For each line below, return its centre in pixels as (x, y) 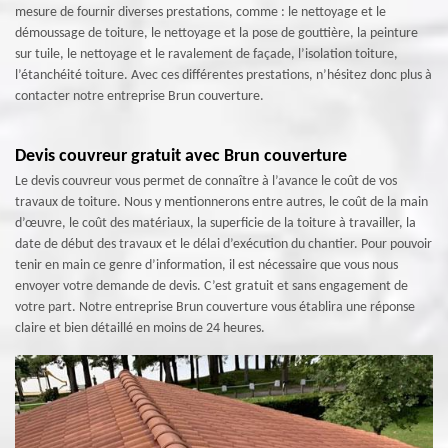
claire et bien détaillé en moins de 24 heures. (140, 329)
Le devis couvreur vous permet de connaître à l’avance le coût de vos (206, 182)
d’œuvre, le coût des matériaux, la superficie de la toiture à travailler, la (215, 224)
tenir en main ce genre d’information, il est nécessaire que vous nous (206, 266)
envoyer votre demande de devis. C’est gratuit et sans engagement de (211, 287)
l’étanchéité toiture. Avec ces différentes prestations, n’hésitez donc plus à (223, 76)
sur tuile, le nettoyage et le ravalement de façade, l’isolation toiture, (206, 55)
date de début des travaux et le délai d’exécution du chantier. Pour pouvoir (223, 245)
